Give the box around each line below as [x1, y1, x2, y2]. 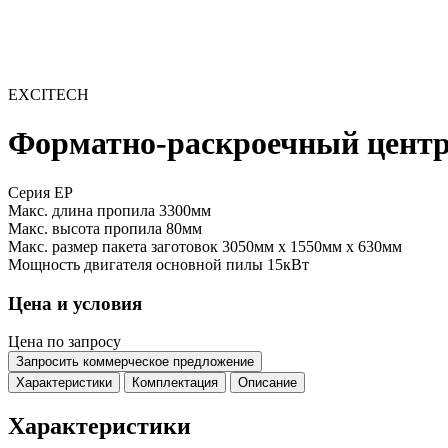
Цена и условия [8, 292, 142, 314]
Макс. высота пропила [8, 219, 166, 237]
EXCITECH [8, 86, 89, 103]
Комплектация [132, 375, 218, 391]
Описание [238, 375, 297, 391]
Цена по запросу [8, 333, 121, 351]
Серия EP [8, 183, 73, 201]
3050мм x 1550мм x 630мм [222, 237, 402, 255]
